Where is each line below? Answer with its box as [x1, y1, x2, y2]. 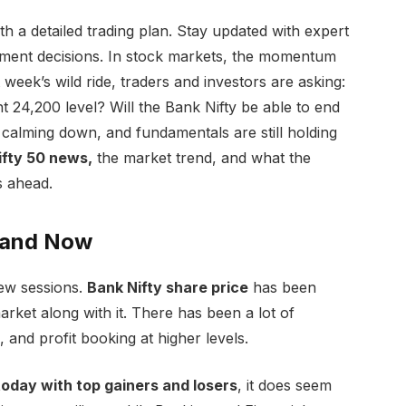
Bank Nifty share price [86, 277, 248, 296]
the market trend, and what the [92, 149, 311, 168]
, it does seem [237, 376, 332, 395]
